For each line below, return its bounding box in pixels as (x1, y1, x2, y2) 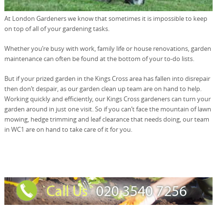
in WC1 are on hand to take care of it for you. (4, 124, 132, 134)
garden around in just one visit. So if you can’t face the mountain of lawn (4, 104, 211, 113)
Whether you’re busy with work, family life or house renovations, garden (4, 44, 211, 53)
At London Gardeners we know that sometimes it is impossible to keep (4, 14, 207, 23)
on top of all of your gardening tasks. (4, 24, 109, 33)
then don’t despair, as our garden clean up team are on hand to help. (4, 84, 201, 93)
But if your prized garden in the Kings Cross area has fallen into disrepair (4, 74, 210, 83)
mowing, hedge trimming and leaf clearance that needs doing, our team (4, 114, 209, 124)
